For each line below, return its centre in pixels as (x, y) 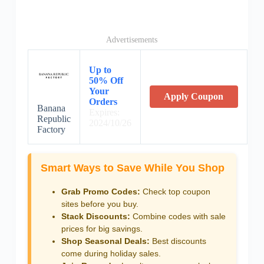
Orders (103, 102)
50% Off (106, 81)
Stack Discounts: (95, 216)
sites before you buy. (100, 204)
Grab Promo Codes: (100, 191)
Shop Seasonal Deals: (105, 241)
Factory (51, 130)
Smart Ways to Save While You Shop (132, 168)
